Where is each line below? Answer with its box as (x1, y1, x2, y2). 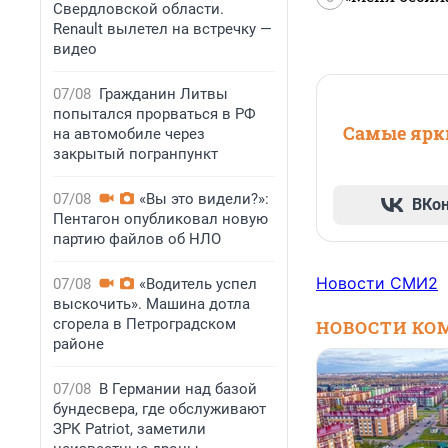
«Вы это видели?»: (139, 190, 269, 208)
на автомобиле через (53, 125, 205, 143)
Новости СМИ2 (316, 273, 438, 294)
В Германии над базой (99, 380, 257, 398)
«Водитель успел (139, 275, 257, 293)
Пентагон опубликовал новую (53, 210, 268, 228)
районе (53, 335, 104, 353)
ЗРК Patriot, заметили (53, 420, 206, 438)
